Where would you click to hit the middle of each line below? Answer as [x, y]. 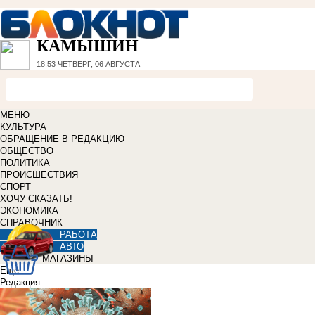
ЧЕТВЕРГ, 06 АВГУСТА [98, 64]
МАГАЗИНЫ [68, 259]
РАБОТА [78, 235]
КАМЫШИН [88, 46]
